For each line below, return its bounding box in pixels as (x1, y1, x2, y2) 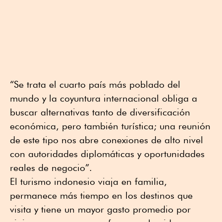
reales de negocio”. (10, 162, 92, 173)
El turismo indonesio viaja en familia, (10, 176, 167, 187)
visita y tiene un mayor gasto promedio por (10, 204, 191, 215)
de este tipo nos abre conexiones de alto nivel (10, 134, 203, 146)
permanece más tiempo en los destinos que (10, 190, 193, 201)
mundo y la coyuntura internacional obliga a (10, 93, 197, 104)
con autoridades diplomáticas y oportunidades (10, 148, 205, 160)
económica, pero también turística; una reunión (10, 120, 211, 132)
